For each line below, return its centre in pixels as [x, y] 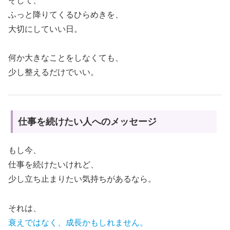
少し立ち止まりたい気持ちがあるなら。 [82, 179]
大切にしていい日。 [45, 29]
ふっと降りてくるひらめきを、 [66, 14]
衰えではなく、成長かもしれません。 [78, 222]
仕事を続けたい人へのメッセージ [87, 121]
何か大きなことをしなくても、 [66, 58]
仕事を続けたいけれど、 [53, 164]
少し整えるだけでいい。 [53, 72]
